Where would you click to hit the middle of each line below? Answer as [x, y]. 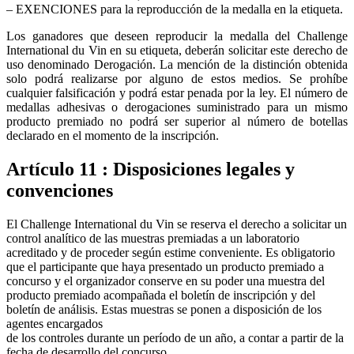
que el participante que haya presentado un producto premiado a [165, 266]
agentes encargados [55, 323]
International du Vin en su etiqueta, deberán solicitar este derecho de [177, 50]
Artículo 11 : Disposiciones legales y [151, 169]
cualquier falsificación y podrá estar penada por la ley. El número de [177, 92]
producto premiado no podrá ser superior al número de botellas [177, 121]
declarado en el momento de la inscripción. [113, 135]
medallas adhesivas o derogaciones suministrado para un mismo [177, 107]
